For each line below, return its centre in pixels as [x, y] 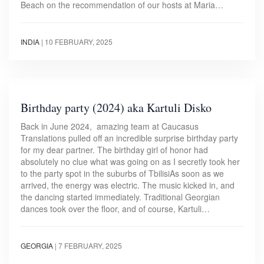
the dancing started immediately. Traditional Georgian [120, 197]
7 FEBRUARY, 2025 [90, 246]
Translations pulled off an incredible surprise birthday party [129, 138]
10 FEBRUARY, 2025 [79, 42]
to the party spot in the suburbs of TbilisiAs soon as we [122, 174]
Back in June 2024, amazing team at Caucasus [110, 126]
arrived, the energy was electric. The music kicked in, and [128, 185]
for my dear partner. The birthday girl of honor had [114, 150]
